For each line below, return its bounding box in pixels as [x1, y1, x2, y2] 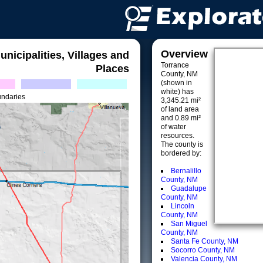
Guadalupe [171, 184, 207, 193]
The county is [161, 140, 203, 149]
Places [96, 63, 129, 75]
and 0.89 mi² [161, 114, 201, 122]
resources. [161, 131, 194, 140]
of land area [161, 105, 199, 113]
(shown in [161, 79, 192, 87]
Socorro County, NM [171, 246, 235, 254]
